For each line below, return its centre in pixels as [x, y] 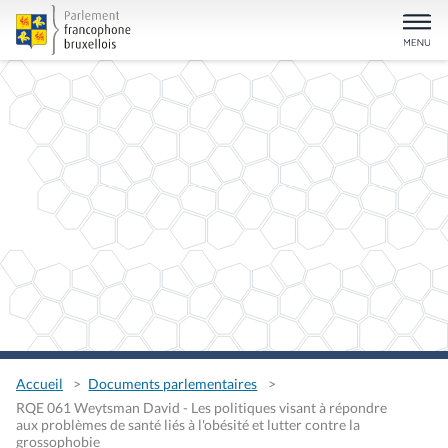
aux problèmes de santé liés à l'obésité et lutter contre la [188, 424]
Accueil [39, 383]
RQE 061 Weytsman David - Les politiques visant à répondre [201, 407]
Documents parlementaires [173, 383]
